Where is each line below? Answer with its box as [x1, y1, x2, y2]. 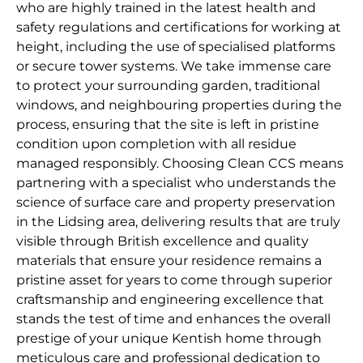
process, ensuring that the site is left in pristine [16, 117, 319, 133]
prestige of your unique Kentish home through [16, 331, 322, 347]
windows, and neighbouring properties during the [16, 97, 342, 113]
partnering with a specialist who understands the [16, 175, 336, 191]
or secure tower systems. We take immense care [16, 58, 331, 75]
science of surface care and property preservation [16, 194, 335, 211]
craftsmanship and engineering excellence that [16, 292, 324, 308]
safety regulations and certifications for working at [16, 19, 341, 36]
